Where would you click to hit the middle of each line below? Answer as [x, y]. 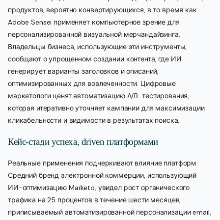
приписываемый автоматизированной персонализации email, [110, 212]
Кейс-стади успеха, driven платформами [83, 142]
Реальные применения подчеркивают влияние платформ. [103, 163]
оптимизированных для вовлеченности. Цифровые [92, 84]
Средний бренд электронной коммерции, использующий [102, 176]
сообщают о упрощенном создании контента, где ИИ [95, 59]
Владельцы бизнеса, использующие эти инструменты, [97, 47]
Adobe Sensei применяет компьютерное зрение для [94, 22]
